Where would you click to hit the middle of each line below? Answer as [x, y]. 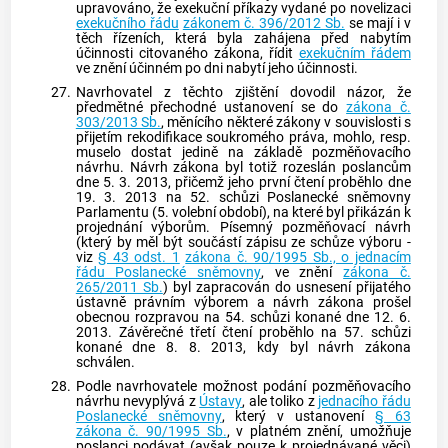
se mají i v [377, 24]
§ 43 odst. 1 [139, 258]
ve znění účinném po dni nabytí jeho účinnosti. [216, 69]
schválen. [105, 363]
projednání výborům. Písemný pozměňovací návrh [243, 228]
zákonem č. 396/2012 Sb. [263, 24]
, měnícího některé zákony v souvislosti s [286, 123]
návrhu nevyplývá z [137, 401]
